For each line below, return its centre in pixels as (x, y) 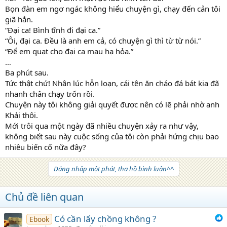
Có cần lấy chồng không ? (105, 218)
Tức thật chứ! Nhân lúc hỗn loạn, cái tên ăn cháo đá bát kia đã (112, 83)
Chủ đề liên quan (44, 197)
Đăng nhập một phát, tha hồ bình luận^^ (113, 168)
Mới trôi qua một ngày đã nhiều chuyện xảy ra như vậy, (102, 125)
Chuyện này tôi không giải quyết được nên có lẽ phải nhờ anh (112, 104)
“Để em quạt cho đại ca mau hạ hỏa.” (69, 51)
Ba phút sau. (27, 72)
